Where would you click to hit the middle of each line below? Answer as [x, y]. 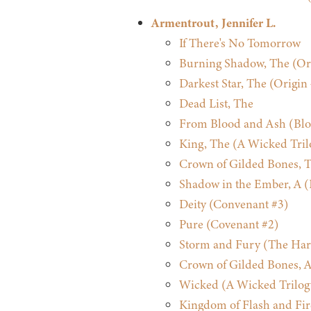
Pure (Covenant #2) [228, 225]
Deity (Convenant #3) [233, 204]
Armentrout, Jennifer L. [213, 23]
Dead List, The [216, 104]
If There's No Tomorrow [239, 43]
